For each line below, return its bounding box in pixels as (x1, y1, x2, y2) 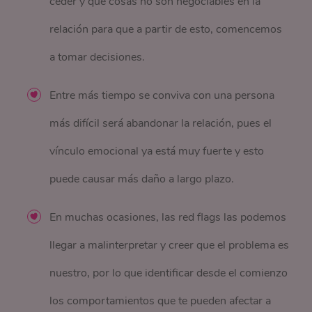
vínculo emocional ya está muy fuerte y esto (49, 143, 265, 159)
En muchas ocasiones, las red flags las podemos (49, 210, 287, 226)
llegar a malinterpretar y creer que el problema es (49, 237, 290, 253)
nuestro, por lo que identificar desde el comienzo (49, 265, 288, 281)
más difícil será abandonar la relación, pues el (49, 116, 272, 132)
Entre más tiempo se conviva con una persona (49, 88, 275, 104)
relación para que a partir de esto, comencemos (49, 22, 283, 38)
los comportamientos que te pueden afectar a (49, 293, 272, 309)
